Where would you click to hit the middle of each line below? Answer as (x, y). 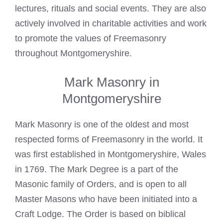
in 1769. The (41, 169)
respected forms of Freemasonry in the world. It (109, 139)
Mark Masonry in (111, 82)
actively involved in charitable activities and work (111, 23)
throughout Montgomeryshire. (73, 53)
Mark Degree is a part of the (123, 169)
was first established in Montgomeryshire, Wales (111, 154)
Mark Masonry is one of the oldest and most (102, 124)
